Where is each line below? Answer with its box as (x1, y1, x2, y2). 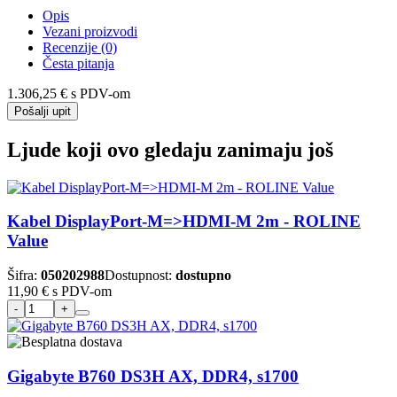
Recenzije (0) (43, 39, 117, 55)
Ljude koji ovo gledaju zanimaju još (7, 137, 333, 161)
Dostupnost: (105, 267, 175, 283)
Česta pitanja (43, 55, 114, 71)
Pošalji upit (14, 104, 71, 118)
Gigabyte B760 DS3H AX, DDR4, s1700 (7, 366, 299, 385)
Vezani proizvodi (43, 23, 137, 39)
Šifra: (7, 267, 41, 283)
